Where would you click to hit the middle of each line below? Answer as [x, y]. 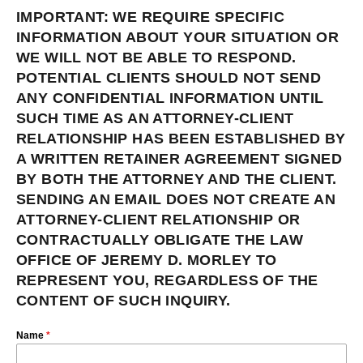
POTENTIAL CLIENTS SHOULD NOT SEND [169, 78]
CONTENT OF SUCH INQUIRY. [124, 301]
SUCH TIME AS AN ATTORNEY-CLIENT [155, 119]
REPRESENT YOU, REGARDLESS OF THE [167, 281]
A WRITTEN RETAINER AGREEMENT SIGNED [179, 159]
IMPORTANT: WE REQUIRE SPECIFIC [150, 17]
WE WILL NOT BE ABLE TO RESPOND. [156, 58]
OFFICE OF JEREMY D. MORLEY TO [147, 261]
